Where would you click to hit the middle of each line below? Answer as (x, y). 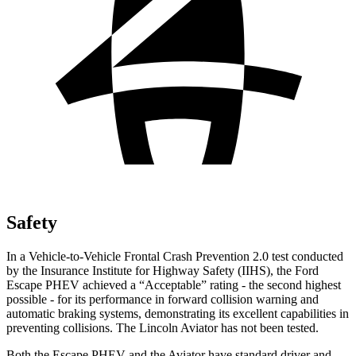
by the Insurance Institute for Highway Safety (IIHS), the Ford (163, 270)
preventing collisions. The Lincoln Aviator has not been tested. (163, 327)
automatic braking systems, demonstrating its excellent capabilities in (178, 313)
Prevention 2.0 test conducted (269, 256)
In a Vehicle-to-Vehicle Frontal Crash (101, 256)
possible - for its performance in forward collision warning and (163, 299)
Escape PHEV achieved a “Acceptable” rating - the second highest (174, 284)
